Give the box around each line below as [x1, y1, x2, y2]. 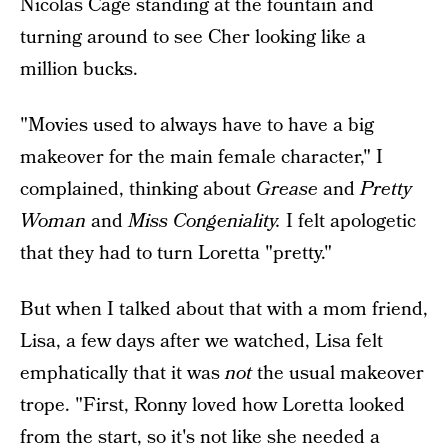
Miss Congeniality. [128, 208, 286, 235]
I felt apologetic [286, 208, 416, 235]
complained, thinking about [20, 176, 256, 203]
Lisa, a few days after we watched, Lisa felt [20, 328, 383, 355]
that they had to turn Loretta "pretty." [20, 240, 332, 267]
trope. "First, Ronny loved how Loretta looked [20, 392, 405, 419]
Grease [256, 176, 318, 203]
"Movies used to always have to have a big [20, 112, 374, 139]
